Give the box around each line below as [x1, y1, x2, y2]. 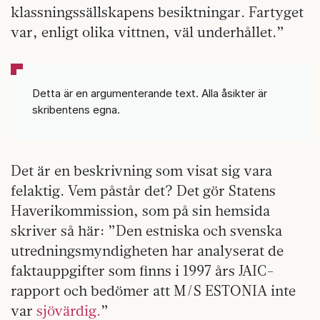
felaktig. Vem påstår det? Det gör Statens [11, 181, 276, 199]
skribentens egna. [32, 103, 120, 116]
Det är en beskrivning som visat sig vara [11, 161, 272, 179]
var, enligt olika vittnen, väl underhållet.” [11, 23, 284, 41]
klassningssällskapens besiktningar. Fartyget [11, 3, 304, 21]
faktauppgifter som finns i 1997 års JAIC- [11, 261, 274, 279]
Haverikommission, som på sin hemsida [11, 201, 270, 219]
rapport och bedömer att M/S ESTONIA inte [11, 281, 296, 299]
